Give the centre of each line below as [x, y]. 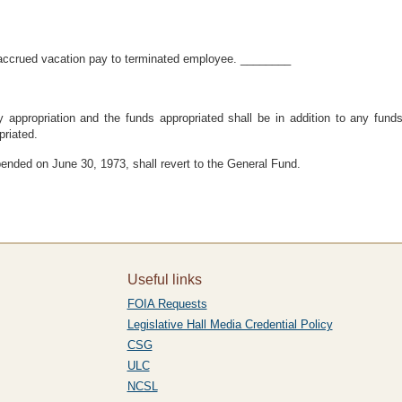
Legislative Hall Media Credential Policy [230, 324]
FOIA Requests [167, 304]
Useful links [164, 280]
